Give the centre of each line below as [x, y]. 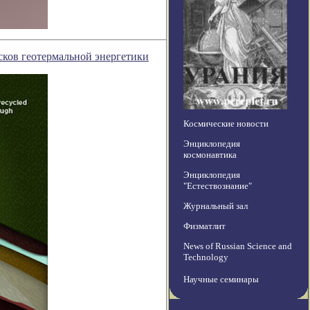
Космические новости [226, 124]
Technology [206, 257]
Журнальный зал [216, 206]
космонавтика [210, 155]
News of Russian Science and [238, 246]
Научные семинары [221, 280]
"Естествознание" [218, 186]
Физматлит [204, 226]
